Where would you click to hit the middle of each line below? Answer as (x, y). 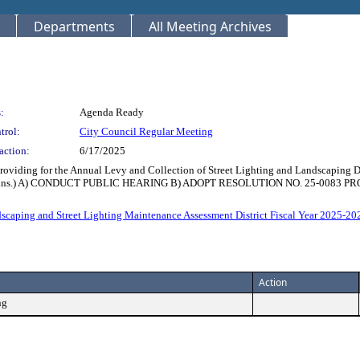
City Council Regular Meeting (146, 131)
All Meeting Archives (210, 27)
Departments (74, 27)
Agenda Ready (112, 112)
